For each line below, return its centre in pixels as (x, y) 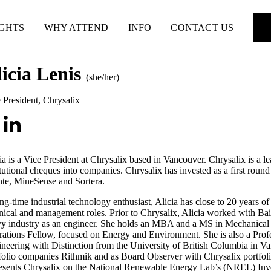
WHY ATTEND (76, 27)
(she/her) (103, 77)
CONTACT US (202, 27)
